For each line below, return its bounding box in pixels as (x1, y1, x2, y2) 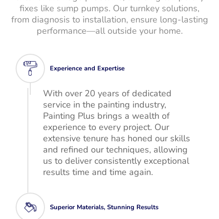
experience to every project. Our (43, 121, 170, 133)
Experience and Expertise (50, 64, 125, 73)
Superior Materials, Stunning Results (50, 203, 159, 212)
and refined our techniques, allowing (43, 144, 188, 155)
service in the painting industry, (43, 99, 167, 110)
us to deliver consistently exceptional (43, 155, 190, 167)
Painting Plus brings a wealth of (43, 110, 170, 122)
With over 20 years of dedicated (43, 88, 172, 99)
